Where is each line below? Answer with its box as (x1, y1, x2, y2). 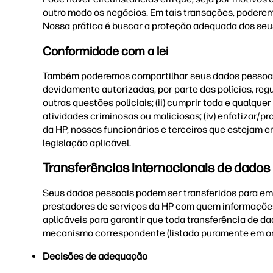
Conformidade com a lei (43, 44, 168, 58)
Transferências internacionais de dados (43, 160, 270, 176)
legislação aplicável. (43, 137, 133, 149)
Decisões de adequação (43, 250, 147, 262)
